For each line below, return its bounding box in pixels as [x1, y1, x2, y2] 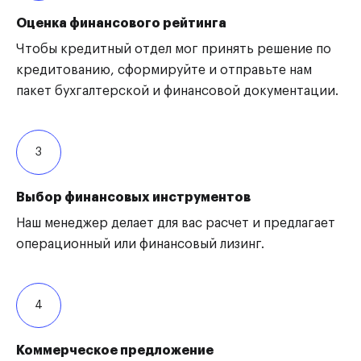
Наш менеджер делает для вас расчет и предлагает [16, 217, 335, 230]
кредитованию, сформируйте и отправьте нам [16, 64, 312, 77]
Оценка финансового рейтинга [16, 17, 226, 30]
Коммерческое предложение [16, 344, 214, 357]
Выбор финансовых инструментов [16, 191, 251, 204]
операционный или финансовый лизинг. [16, 238, 264, 251]
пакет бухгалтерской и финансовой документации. [16, 85, 338, 98]
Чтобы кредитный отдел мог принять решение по [16, 43, 331, 56]
